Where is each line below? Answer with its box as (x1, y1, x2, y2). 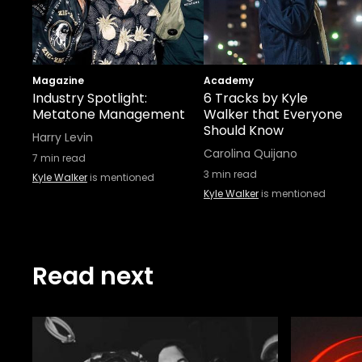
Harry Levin (32, 129, 93, 145)
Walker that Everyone (204, 105, 343, 124)
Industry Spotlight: (32, 89, 147, 107)
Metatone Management (32, 105, 185, 124)
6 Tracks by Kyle (204, 89, 308, 107)
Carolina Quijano (204, 145, 297, 162)
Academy (204, 74, 254, 87)
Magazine (32, 74, 84, 87)
